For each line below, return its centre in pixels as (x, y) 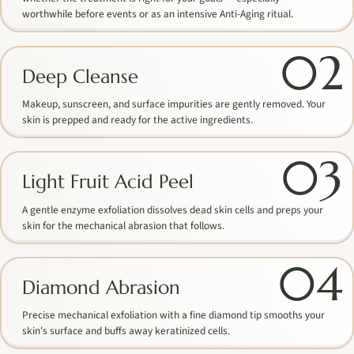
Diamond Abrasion (102, 288)
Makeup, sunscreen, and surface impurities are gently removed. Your (174, 104)
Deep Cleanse (81, 76)
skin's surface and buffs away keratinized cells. (126, 331)
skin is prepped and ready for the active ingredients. (138, 120)
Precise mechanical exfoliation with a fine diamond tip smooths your (174, 315)
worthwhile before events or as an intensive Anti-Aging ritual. (158, 14)
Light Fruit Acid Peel (108, 182)
